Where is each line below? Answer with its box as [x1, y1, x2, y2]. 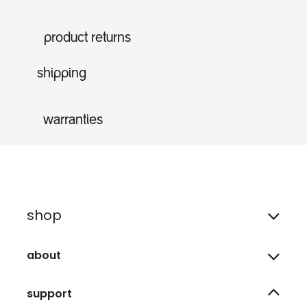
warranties [43, 114, 103, 128]
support [27, 286, 72, 302]
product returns [44, 32, 131, 46]
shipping [37, 67, 86, 82]
